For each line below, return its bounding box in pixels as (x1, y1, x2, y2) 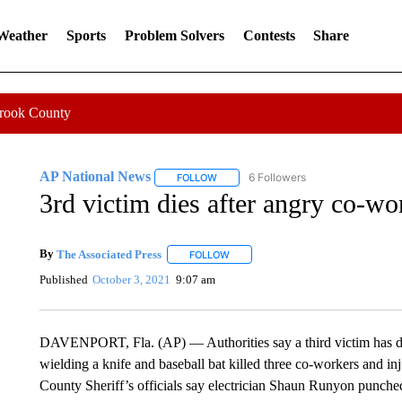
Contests (242, 28, 295, 43)
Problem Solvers (124, 28, 224, 43)
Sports (66, 28, 106, 43)
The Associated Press (56, 247, 162, 261)
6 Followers (248, 170, 306, 184)
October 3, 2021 (92, 272, 171, 286)
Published (39, 272, 88, 286)
